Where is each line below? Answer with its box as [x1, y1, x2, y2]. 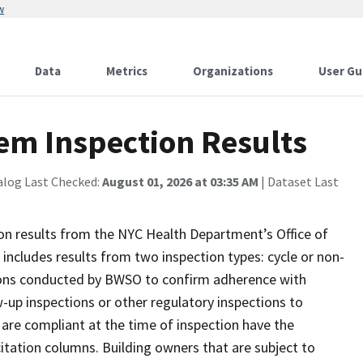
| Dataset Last [258, 173, 339, 190]
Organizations [193, 63, 273, 79]
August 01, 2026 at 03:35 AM [102, 173, 258, 190]
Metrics [106, 63, 147, 79]
